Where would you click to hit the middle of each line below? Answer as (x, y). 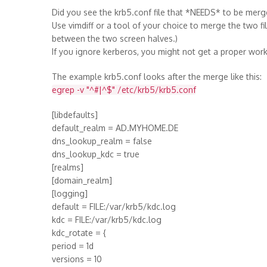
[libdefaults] (75, 115)
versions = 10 (77, 259)
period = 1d (73, 246)
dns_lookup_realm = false (102, 141)
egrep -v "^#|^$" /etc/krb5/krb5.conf (124, 90)
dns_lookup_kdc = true (96, 154)
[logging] (70, 193)
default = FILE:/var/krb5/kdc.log (114, 207)
